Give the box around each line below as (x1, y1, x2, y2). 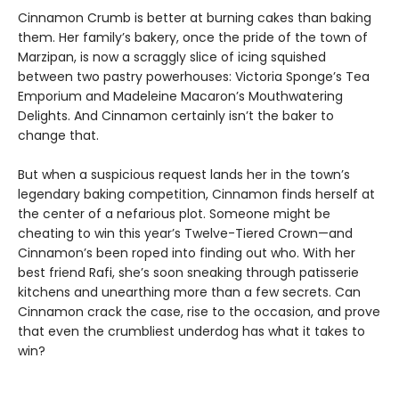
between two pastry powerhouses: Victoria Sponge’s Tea (18, 68, 370, 85)
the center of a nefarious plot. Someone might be (18, 205, 330, 223)
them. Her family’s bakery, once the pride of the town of (18, 28, 368, 46)
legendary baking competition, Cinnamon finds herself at (18, 185, 375, 203)
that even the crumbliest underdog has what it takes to (18, 322, 365, 340)
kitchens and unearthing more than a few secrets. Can (18, 283, 361, 301)
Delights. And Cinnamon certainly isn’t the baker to (18, 107, 334, 125)
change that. (18, 126, 99, 144)
